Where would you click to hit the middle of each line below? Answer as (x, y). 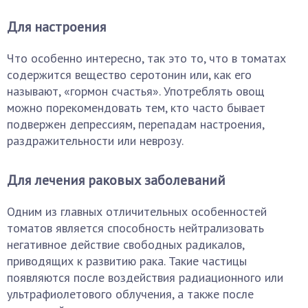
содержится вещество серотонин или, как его (129, 75)
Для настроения (56, 27)
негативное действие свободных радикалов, (125, 244)
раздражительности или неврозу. (95, 141)
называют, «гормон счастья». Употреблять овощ (136, 91)
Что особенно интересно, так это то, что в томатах (146, 58)
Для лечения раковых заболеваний (116, 180)
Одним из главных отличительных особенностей (137, 211)
